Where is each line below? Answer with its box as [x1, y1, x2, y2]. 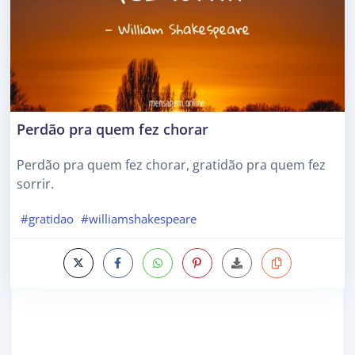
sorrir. [17, 175, 54, 193]
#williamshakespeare [81, 210, 197, 227]
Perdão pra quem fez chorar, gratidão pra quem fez [17, 156, 326, 174]
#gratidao [20, 210, 74, 227]
